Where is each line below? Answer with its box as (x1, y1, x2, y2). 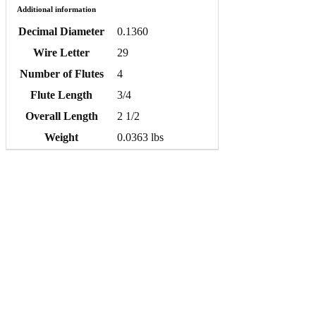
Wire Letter (33, 47, 90, 59)
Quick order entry (42, 298, 129, 311)
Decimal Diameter (18, 25, 104, 38)
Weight (44, 131, 78, 144)
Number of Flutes (19, 68, 104, 80)
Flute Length (30, 89, 92, 102)
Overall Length (25, 110, 98, 123)
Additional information (17, 5, 96, 14)
